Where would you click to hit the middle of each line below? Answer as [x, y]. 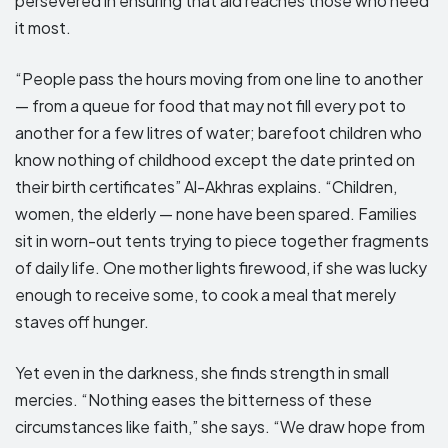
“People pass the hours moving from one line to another [219, 78]
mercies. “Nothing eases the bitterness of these [193, 399]
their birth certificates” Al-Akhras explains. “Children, [206, 186]
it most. [43, 27]
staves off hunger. [82, 321]
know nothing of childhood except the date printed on [215, 159]
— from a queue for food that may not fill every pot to [210, 105]
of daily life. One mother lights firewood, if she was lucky [221, 267]
